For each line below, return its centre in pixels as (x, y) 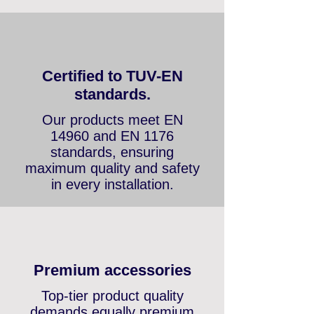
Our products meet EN (112, 145)
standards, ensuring (112, 177)
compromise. (112, 15)
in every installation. (112, 210)
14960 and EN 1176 (112, 161)
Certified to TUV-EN (112, 101)
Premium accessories (112, 295)
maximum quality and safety (112, 193)
